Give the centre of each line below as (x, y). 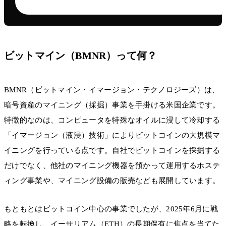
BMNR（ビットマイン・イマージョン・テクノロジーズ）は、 (112, 90)
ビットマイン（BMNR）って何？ (81, 55)
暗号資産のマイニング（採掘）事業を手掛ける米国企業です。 (112, 105)
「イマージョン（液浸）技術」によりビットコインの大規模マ (112, 135)
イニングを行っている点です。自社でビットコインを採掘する (112, 150)
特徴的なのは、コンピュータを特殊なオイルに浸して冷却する (112, 120)
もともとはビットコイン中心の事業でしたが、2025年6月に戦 (111, 209)
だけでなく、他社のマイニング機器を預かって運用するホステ (112, 165)
